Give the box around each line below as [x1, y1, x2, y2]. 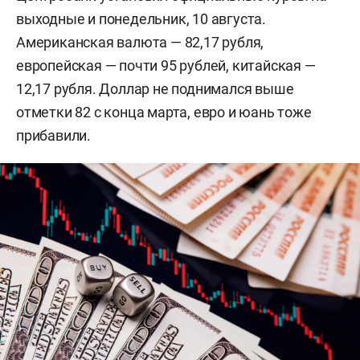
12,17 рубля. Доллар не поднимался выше [16, 80, 294, 97]
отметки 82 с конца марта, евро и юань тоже [16, 103, 312, 121]
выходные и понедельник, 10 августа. [16, 10, 266, 27]
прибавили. [16, 126, 92, 144]
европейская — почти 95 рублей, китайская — [16, 56, 316, 74]
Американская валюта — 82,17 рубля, [16, 33, 264, 51]
